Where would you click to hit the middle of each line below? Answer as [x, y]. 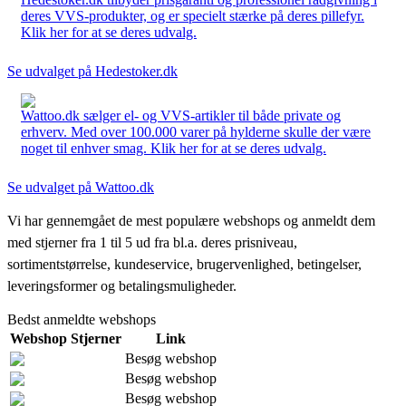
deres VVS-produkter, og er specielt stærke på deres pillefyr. [193, 15]
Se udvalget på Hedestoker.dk [92, 71]
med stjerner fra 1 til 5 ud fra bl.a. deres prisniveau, [152, 242]
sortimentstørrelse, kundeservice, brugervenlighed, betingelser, [184, 264]
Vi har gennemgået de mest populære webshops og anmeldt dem [191, 220]
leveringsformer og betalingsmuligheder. [122, 285]
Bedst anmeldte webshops [82, 319]
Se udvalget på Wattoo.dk [81, 187]
